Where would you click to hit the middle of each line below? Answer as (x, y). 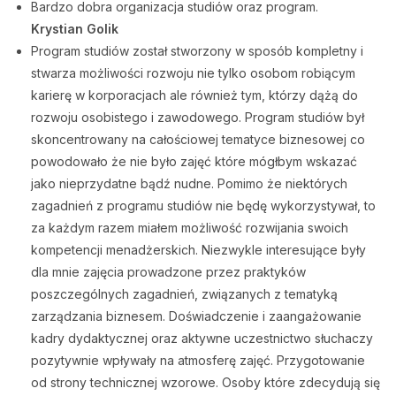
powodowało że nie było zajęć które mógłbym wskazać (194, 161)
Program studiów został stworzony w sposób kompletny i (197, 51)
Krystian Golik (75, 29)
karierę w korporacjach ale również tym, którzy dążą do (194, 95)
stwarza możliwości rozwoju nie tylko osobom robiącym (193, 73)
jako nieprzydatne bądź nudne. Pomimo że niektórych (189, 183)
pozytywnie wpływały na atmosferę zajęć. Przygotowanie (198, 360)
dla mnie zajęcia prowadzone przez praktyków (168, 272)
